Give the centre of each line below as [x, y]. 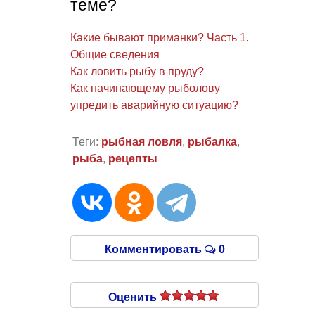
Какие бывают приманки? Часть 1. [160, 37]
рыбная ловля [141, 142]
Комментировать [154, 250]
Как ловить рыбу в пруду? [137, 71]
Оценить [134, 297]
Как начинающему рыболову [145, 88]
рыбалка [212, 142]
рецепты [133, 159]
